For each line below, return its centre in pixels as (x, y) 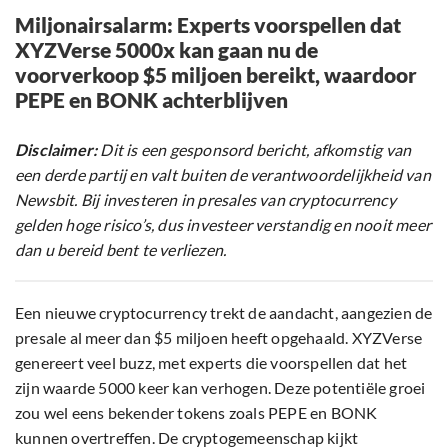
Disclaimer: (56, 150)
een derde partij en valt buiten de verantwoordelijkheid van (223, 175)
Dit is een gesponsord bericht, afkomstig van (254, 150)
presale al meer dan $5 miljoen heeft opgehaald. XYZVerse (219, 338)
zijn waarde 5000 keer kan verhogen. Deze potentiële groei (220, 388)
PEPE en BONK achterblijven (151, 100)
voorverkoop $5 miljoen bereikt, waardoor (216, 75)
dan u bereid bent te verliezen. (121, 250)
